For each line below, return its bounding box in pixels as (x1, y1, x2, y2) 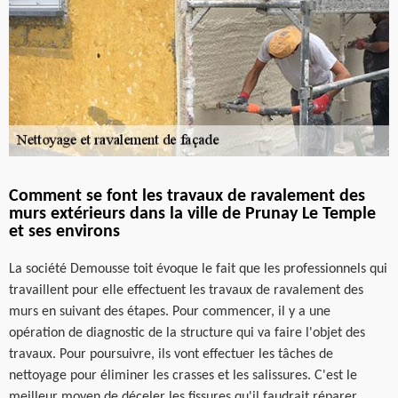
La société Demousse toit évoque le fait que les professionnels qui (9, 261, 387, 276)
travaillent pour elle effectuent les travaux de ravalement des (9, 283, 363, 298)
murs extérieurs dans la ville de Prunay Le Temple (9, 204, 376, 223)
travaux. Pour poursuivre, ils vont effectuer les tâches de (9, 346, 333, 362)
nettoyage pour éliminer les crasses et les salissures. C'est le (9, 368, 357, 383)
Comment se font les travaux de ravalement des (9, 187, 365, 205)
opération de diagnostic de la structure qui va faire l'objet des (9, 325, 365, 340)
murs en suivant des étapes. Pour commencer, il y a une (9, 304, 330, 319)
